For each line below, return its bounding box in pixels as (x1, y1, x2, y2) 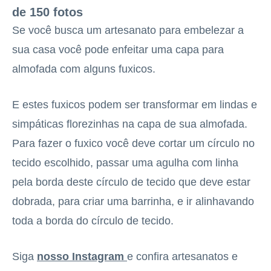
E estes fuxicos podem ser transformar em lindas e (12, 99, 257, 111)
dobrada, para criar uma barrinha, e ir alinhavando (12, 195, 254, 208)
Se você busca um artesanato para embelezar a (12, 24, 244, 37)
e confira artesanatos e (127, 250, 238, 263)
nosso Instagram (37, 250, 127, 263)
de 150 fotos (12, 5, 83, 19)
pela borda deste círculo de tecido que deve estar (12, 176, 250, 189)
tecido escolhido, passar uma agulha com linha (12, 157, 238, 169)
